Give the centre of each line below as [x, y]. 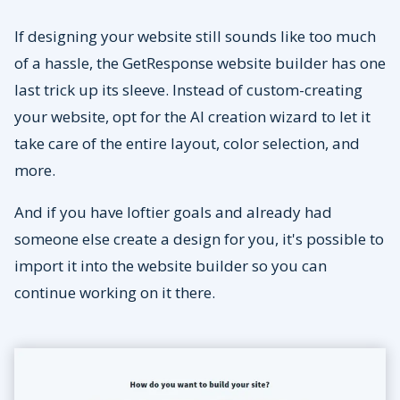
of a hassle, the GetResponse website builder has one [200, 63]
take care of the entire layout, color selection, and [187, 144]
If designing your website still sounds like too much [195, 37]
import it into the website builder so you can [171, 266]
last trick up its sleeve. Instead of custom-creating [188, 90]
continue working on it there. [117, 293]
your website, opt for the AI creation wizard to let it [192, 117]
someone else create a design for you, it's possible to [199, 239]
